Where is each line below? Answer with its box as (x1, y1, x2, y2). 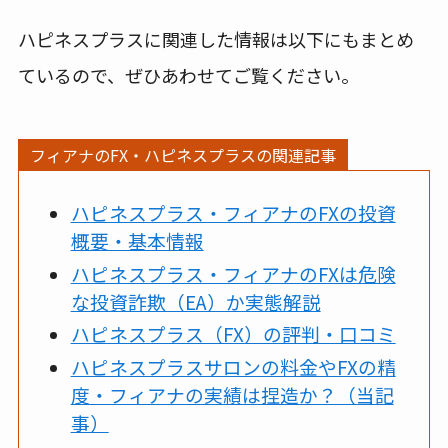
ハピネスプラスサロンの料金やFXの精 (70, 352, 396, 380)
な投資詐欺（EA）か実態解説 (70, 287, 321, 315)
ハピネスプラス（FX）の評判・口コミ (70, 320, 396, 348)
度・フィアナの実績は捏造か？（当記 (70, 380, 394, 408)
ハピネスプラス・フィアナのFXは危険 (70, 259, 396, 287)
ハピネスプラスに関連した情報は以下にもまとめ (17, 25, 414, 52)
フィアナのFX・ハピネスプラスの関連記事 (29, 142, 336, 167)
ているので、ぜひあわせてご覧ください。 (17, 61, 359, 88)
